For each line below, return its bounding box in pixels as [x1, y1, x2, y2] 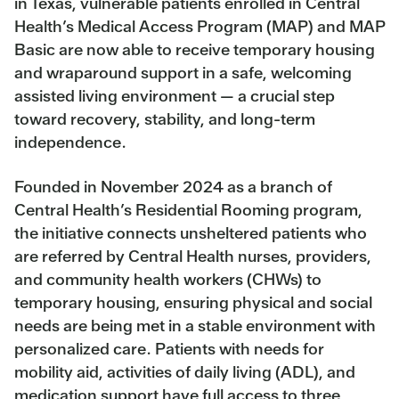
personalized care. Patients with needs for [14, 338, 324, 359]
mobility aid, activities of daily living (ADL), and [14, 361, 355, 382]
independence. [14, 131, 126, 152]
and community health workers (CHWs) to [14, 268, 322, 289]
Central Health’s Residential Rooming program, [14, 199, 362, 220]
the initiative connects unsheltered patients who [14, 222, 367, 243]
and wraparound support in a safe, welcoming [14, 61, 352, 83]
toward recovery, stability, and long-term [14, 108, 315, 129]
